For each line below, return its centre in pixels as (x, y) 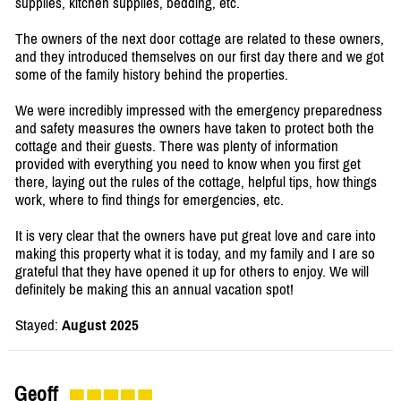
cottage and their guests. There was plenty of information (177, 146)
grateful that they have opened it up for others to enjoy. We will (192, 272)
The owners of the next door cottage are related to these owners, (200, 39)
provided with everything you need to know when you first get (188, 164)
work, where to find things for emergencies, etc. (149, 200)
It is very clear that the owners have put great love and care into (196, 236)
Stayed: (38, 325)
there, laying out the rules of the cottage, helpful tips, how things (196, 182)
